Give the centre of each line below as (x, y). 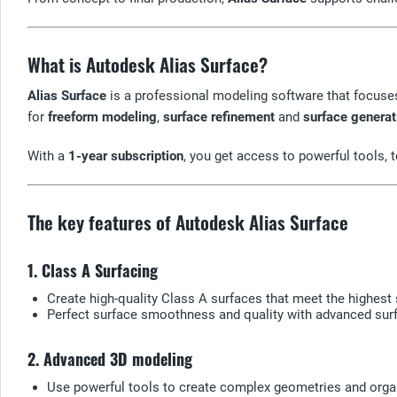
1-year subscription (126, 156)
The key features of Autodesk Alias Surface (188, 222)
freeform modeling (102, 117)
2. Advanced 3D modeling (110, 358)
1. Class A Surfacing (93, 270)
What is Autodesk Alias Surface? (148, 64)
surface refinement (219, 117)
